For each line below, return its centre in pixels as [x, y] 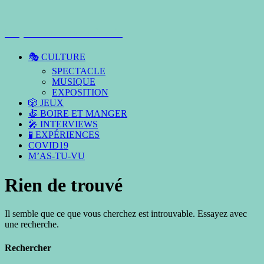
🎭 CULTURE [57, 57]
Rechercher [28, 247]
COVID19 [48, 146]
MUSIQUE [74, 82]
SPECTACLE [79, 71]
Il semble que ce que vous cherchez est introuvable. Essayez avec [126, 214]
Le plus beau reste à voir [64, 32]
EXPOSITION [80, 93]
